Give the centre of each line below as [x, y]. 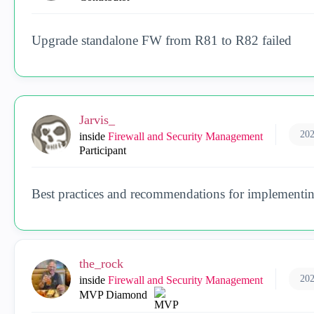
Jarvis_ [97, 120]
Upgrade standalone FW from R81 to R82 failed [162, 40]
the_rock [101, 264]
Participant [103, 150]
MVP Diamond [113, 295]
